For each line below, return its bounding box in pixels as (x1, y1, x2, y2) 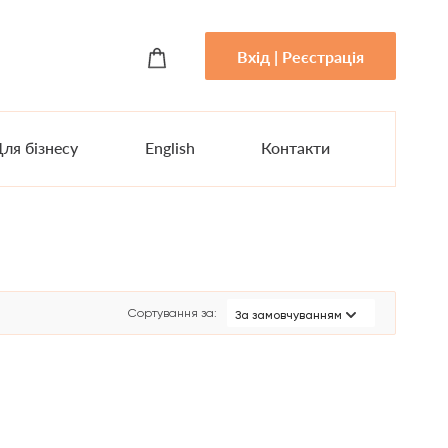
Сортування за (127, 306, 214, 320)
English (144, 138, 195, 157)
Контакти (261, 138, 331, 157)
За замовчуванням (234, 307, 342, 322)
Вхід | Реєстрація (237, 46, 364, 66)
